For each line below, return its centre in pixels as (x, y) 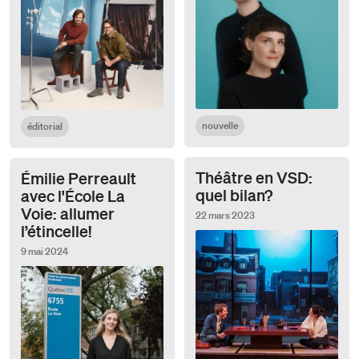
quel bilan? (234, 194)
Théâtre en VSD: (254, 177)
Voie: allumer (68, 213)
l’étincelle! (56, 230)
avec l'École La (73, 195)
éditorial (45, 126)
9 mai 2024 (44, 251)
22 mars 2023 (225, 215)
